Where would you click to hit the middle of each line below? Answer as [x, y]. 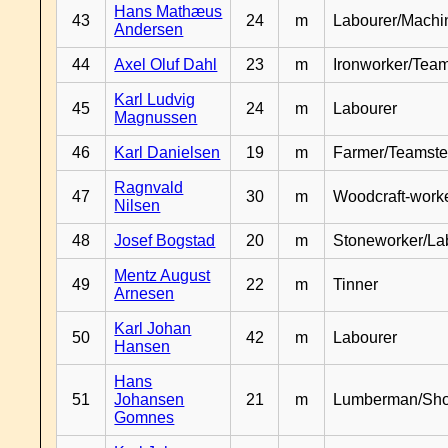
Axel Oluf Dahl [166, 64]
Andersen [149, 29]
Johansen [149, 399]
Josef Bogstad [165, 240]
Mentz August [162, 275]
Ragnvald [149, 187]
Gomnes [144, 417]
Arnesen [144, 293]
